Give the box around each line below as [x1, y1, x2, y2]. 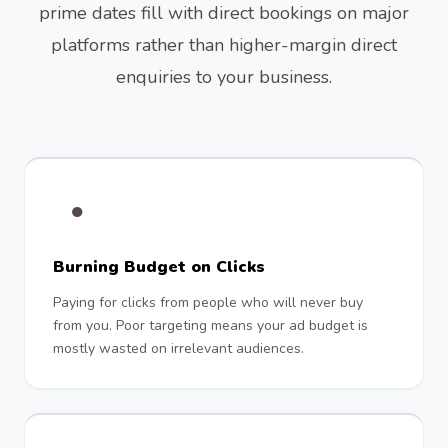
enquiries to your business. [116, 65, 332, 89]
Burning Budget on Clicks [53, 256, 265, 278]
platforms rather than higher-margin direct [51, 33, 397, 57]
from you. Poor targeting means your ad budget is [53, 316, 368, 335]
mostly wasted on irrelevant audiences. [53, 339, 304, 358]
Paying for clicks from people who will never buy [53, 293, 363, 312]
